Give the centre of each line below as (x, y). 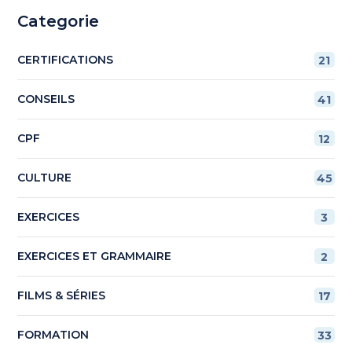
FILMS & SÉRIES (62, 295)
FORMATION (53, 334)
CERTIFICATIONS (66, 59)
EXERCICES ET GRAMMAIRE (95, 256)
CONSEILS (46, 99)
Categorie (59, 21)
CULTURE (45, 177)
